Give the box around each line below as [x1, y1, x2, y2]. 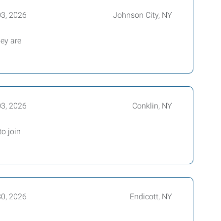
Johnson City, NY [112, 10, 172, 20]
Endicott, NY [129, 192, 172, 201]
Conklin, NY [132, 101, 172, 110]
